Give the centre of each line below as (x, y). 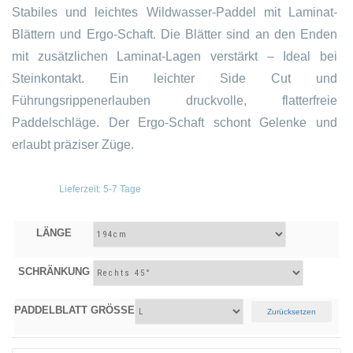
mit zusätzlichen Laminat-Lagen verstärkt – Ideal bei (175, 56)
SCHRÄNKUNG (54, 272)
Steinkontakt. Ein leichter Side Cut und (175, 78)
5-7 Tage (122, 189)
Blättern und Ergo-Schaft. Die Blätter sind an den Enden (175, 34)
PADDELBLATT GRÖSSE (71, 310)
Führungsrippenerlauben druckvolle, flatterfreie (175, 100)
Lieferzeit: (81, 189)
